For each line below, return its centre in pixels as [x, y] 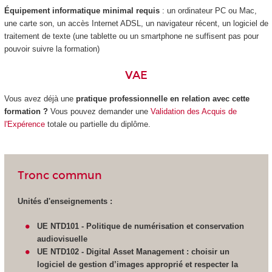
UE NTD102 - [62, 251]
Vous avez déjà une [39, 99]
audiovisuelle [63, 239]
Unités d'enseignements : [65, 202]
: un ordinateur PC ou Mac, [209, 11]
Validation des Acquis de [193, 112]
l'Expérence [24, 124]
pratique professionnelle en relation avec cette [161, 99]
